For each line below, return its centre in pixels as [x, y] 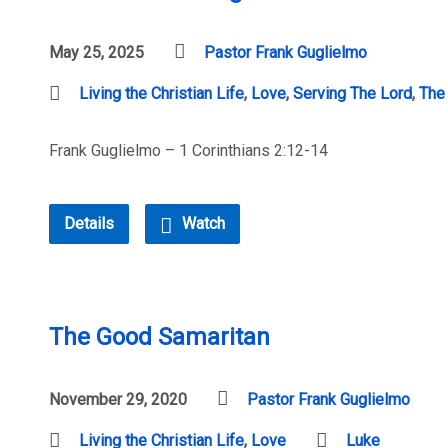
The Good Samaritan [159, 337]
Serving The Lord [352, 93]
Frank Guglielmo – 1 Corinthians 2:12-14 [188, 150]
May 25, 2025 [96, 52]
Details [89, 223]
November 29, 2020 [118, 399]
